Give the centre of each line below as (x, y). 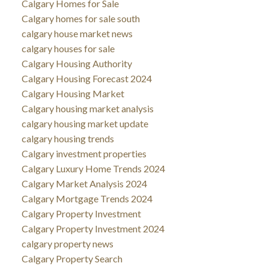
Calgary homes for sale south (80, 18)
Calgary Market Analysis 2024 (84, 183)
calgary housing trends (68, 138)
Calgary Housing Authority (77, 63)
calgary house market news (77, 33)
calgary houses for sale (68, 48)
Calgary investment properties (84, 153)
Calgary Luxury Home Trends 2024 (93, 168)
